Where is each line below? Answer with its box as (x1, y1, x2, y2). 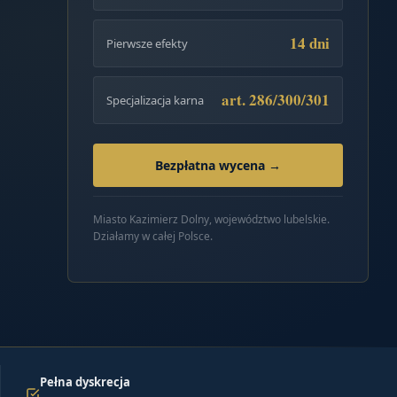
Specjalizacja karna (106, 91, 204, 108)
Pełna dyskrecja (39, 374, 130, 391)
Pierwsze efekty (106, 35, 188, 51)
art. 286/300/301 (222, 88, 330, 111)
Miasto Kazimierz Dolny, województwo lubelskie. (93, 211, 330, 227)
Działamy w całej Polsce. (93, 228, 213, 244)
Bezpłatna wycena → (155, 156, 281, 174)
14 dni (290, 31, 330, 54)
